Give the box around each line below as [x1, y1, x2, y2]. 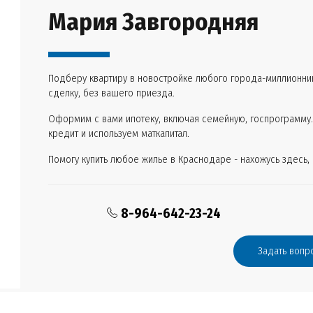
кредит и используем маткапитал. [48, 127, 189, 140]
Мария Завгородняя [48, 7, 259, 36]
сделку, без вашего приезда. [48, 87, 175, 99]
